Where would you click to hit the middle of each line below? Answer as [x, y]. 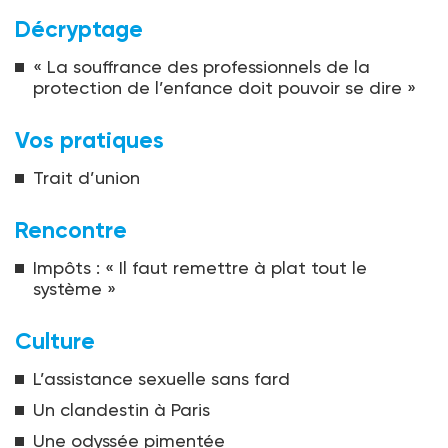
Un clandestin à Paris [121, 410]
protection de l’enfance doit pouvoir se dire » [224, 88]
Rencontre [71, 230]
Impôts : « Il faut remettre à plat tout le [200, 268]
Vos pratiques [89, 140]
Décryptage [79, 29]
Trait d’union [86, 178]
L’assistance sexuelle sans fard [161, 379]
